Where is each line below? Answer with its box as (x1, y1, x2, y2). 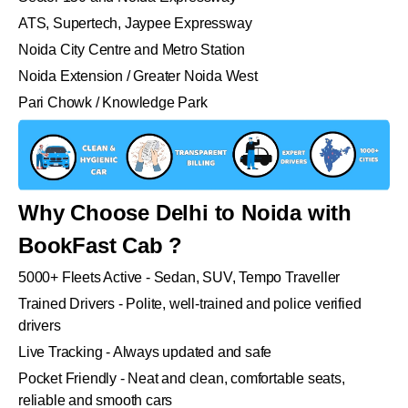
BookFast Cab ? (18, 233, 183, 259)
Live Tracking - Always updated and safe (18, 344, 272, 361)
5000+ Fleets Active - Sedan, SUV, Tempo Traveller (18, 270, 341, 286)
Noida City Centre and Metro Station (18, 41, 245, 57)
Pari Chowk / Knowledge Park (18, 94, 208, 110)
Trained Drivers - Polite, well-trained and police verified (18, 296, 362, 312)
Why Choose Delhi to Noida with (18, 200, 352, 226)
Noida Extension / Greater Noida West (18, 67, 258, 84)
